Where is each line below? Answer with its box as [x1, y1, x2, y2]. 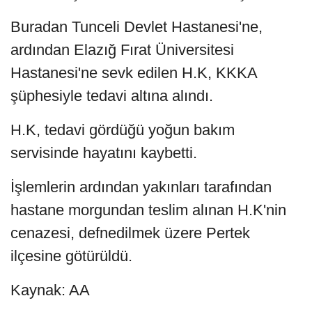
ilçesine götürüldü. [10, 247, 132, 265]
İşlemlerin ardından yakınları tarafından [10, 178, 272, 196]
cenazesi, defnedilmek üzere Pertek [10, 224, 250, 242]
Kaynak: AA [10, 281, 90, 299]
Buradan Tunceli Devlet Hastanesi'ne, [10, 17, 263, 36]
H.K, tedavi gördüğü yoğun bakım [10, 120, 235, 139]
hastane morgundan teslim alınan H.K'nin [10, 201, 286, 219]
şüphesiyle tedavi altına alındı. [10, 86, 213, 104]
